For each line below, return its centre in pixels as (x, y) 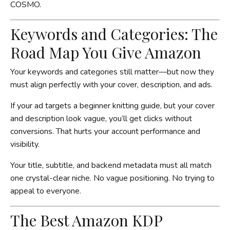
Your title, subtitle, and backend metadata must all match (111, 165)
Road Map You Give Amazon (106, 52)
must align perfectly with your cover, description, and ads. (111, 84)
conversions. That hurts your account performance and (105, 131)
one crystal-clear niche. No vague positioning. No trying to (112, 178)
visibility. (25, 144)
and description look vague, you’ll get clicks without (101, 118)
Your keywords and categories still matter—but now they (112, 72)
